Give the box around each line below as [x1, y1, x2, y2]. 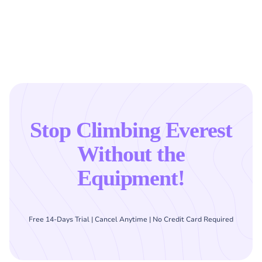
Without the [77, 141, 185, 166]
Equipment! [77, 165, 185, 190]
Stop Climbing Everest [30, 117, 232, 142]
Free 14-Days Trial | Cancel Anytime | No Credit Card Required [29, 214, 233, 224]
